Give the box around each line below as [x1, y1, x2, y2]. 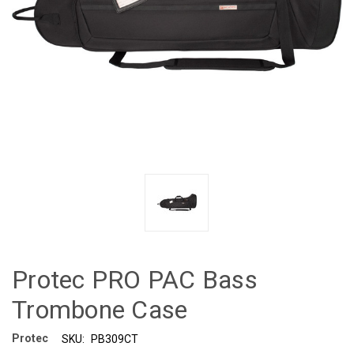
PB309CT [90, 332, 138, 345]
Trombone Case [12, 294, 188, 325]
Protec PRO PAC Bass [12, 264, 258, 295]
